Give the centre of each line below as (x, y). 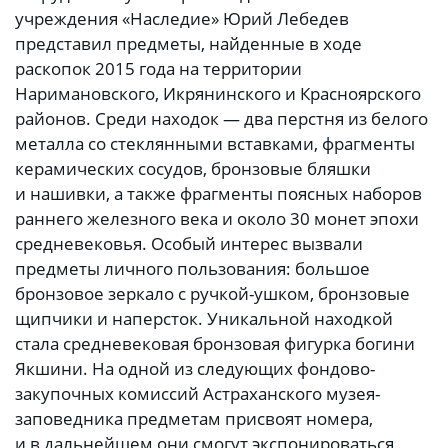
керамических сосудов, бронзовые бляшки (193, 169)
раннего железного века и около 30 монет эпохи (217, 219)
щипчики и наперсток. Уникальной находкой (204, 319)
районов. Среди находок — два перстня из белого (221, 119)
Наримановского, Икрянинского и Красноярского (218, 94)
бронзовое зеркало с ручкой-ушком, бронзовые (212, 294)
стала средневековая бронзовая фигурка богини (215, 344)
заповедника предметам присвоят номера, (194, 419)
